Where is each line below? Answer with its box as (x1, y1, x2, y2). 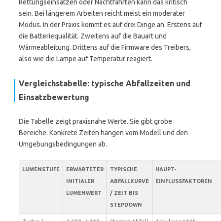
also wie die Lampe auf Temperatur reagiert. (19, 55, 152, 63)
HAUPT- (155, 166, 177, 172)
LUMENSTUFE (22, 166, 60, 172)
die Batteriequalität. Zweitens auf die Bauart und (19, 32, 167, 40)
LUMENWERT (66, 190, 102, 196)
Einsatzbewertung (19, 93, 89, 102)
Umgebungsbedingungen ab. (19, 140, 107, 148)
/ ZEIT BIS (110, 190, 138, 196)
